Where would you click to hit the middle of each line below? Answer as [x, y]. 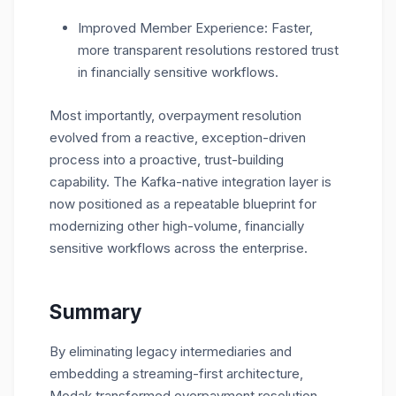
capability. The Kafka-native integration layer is [190, 182]
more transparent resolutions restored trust [208, 50]
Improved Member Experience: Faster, [195, 28]
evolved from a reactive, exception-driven [178, 138]
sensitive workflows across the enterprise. [179, 248]
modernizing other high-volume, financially [177, 226]
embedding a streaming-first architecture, [176, 374]
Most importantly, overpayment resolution [175, 116]
